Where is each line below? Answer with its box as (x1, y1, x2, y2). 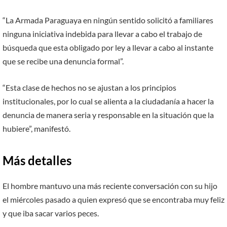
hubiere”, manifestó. (3, 123, 70, 133)
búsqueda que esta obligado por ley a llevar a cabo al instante (3, 43, 213, 53)
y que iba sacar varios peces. (3, 208, 99, 218)
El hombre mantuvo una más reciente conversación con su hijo (3, 181, 217, 191)
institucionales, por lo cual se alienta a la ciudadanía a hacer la (3, 96, 214, 106)
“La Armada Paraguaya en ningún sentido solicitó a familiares (3, 15, 213, 25)
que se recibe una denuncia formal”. (3, 56, 124, 66)
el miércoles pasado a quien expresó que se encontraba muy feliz (3, 195, 224, 205)
